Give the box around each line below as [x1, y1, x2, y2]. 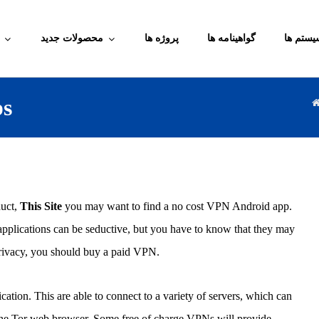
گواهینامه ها [207, 33, 256, 43]
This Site [19, 200, 62, 212]
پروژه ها [145, 33, 179, 43]
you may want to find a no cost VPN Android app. [61, 200, 292, 212]
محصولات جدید [41, 33, 103, 43]
